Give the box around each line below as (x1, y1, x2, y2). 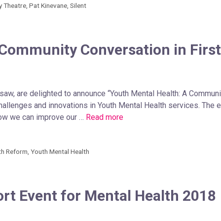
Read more (86, 112, 123, 122)
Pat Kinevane (29, 1, 68, 9)
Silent (70, 1, 87, 9)
